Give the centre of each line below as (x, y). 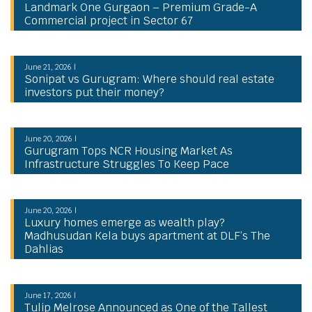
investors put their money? (94, 92)
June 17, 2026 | (50, 295)
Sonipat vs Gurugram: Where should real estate (149, 79)
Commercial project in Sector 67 (109, 20)
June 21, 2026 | (50, 67)
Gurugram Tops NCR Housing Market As (128, 150)
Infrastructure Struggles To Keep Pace (127, 164)
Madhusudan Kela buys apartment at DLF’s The (147, 235)
